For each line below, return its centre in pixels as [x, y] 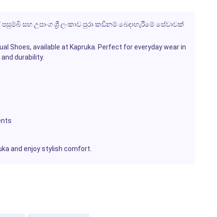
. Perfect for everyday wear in [140, 47]
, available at [50, 47]
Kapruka [82, 47]
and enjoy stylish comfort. [50, 148]
